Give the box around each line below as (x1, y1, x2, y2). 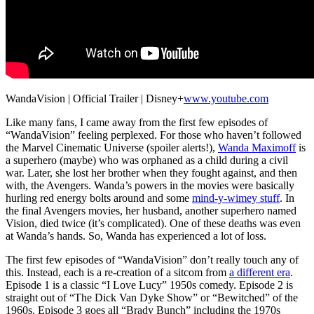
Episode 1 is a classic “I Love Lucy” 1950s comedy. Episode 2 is (6, 278, 293, 291)
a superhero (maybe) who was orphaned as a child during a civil (6, 153, 288, 166)
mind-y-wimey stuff (192, 191, 280, 204)
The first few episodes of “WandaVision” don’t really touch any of (6, 253, 299, 266)
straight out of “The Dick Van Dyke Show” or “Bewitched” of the (6, 291, 298, 303)
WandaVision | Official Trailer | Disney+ (6, 92, 184, 104)
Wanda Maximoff (218, 141, 296, 153)
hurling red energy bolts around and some (6, 191, 192, 204)
